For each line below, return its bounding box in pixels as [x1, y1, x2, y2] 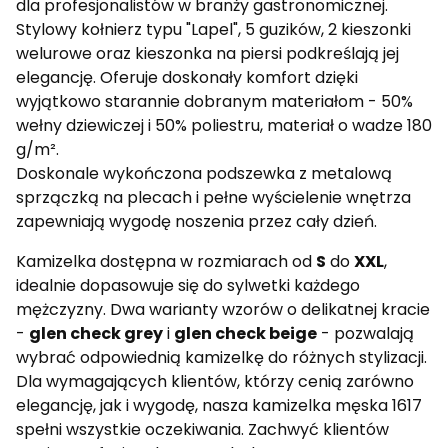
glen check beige [174, 321, 317, 345]
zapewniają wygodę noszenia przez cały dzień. [16, 209, 377, 233]
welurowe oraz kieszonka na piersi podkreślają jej [16, 41, 399, 65]
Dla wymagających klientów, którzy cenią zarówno [16, 369, 414, 393]
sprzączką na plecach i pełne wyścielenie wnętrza [16, 185, 411, 209]
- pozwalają [317, 321, 414, 345]
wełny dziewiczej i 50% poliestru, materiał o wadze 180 [16, 113, 432, 137]
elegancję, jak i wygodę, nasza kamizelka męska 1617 [16, 393, 422, 417]
